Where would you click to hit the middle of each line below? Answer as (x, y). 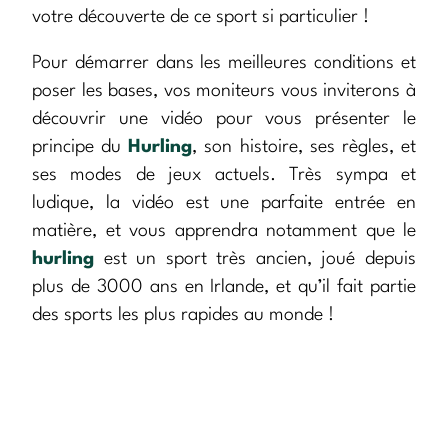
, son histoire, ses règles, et (304, 147)
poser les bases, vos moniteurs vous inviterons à (224, 91)
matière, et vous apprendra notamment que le (224, 231)
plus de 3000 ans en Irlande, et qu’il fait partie (224, 287)
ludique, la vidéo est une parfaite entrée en (224, 203)
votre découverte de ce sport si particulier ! (200, 17)
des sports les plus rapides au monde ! (183, 315)
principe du (80, 147)
